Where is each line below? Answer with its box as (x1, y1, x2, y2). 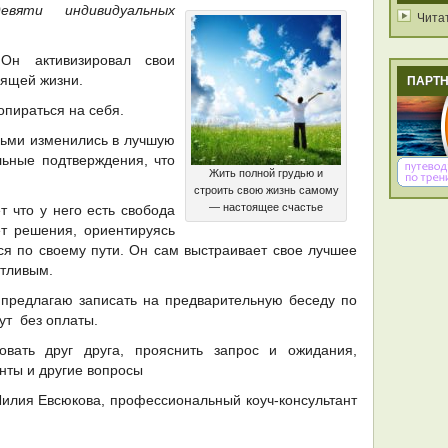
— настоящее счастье (209, 201, 323, 213)
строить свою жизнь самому (193, 184, 339, 196)
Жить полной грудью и (209, 167, 323, 179)
